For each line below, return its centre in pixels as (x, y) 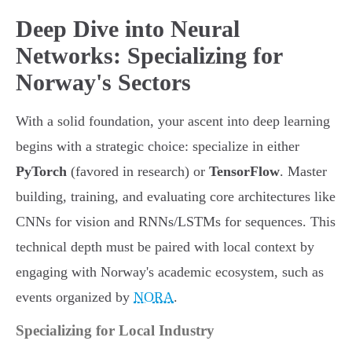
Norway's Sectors (103, 82)
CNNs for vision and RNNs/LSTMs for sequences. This (176, 222)
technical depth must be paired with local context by (165, 247)
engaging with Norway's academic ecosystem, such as (170, 272)
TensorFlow (244, 172)
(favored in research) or (138, 172)
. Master (303, 172)
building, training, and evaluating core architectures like (176, 197)
